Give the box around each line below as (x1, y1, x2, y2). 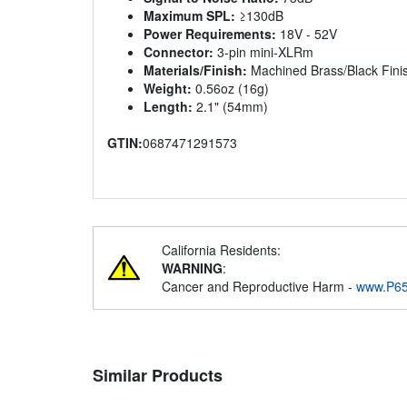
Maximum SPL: (144, 6, 235, 25)
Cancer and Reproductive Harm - (162, 277, 356, 296)
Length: (144, 97, 193, 116)
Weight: (144, 79, 192, 98)
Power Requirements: (144, 25, 276, 44)
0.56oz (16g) (192, 79, 269, 98)
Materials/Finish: (144, 61, 247, 80)
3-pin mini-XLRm (213, 43, 313, 62)
